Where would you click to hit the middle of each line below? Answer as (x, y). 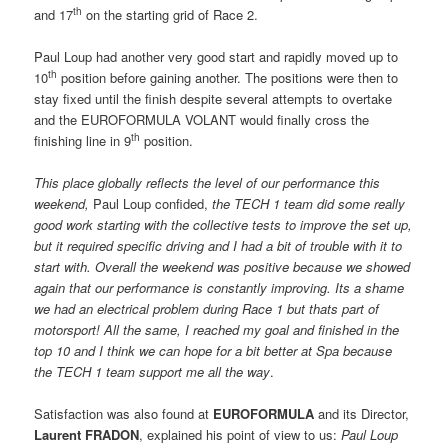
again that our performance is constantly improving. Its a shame (219, 288)
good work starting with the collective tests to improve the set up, (223, 225)
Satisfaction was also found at (124, 414)
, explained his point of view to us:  (240, 435)
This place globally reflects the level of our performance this (207, 183)
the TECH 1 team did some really (309, 204)
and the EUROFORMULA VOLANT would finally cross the (202, 120)
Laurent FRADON (87, 435)
